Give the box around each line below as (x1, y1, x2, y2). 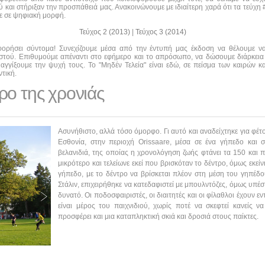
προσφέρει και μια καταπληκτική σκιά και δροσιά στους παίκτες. (58, 212, 258, 221)
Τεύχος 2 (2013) (79, 27, 132, 36)
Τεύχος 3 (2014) (135, 27, 186, 36)
